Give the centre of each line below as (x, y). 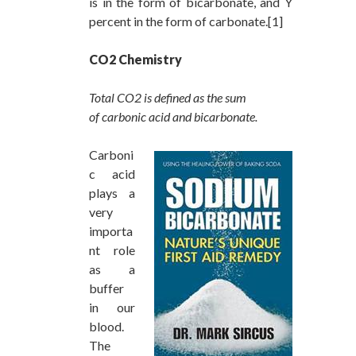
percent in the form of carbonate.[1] (186, 21)
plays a (112, 193)
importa (111, 231)
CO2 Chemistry (135, 60)
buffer (106, 288)
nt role (112, 250)
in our (112, 308)
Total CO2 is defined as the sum (168, 98)
